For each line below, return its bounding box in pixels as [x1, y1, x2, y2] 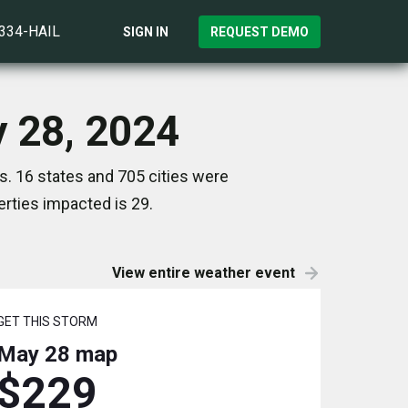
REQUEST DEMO [210, 24, 309, 39]
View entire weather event [112, 264, 295, 281]
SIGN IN [123, 24, 168, 39]
